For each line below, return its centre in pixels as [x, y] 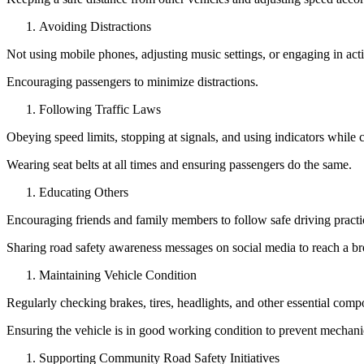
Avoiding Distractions [95, 27]
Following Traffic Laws [100, 110]
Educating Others [84, 193]
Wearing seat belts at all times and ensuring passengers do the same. [179, 165]
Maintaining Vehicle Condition [118, 275]
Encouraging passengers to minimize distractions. [132, 82]
